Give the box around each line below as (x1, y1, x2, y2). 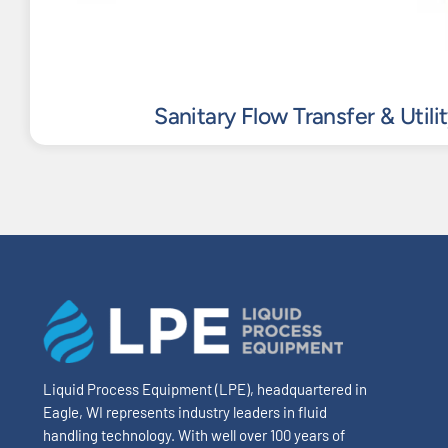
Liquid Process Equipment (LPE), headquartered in (42, 380, 367, 399)
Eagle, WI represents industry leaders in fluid (42, 403, 327, 422)
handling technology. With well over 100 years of (42, 426, 345, 445)
